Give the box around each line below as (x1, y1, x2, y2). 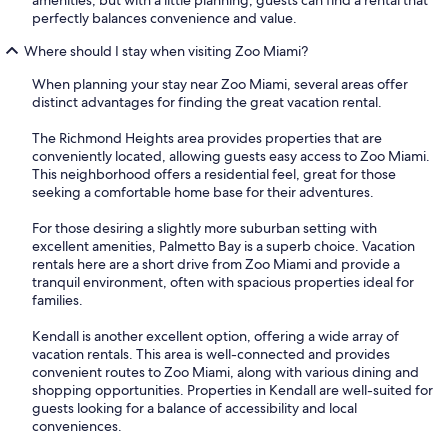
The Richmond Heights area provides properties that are (32, 128, 382, 147)
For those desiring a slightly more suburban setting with (32, 218, 377, 237)
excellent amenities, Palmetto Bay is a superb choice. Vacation (32, 236, 415, 255)
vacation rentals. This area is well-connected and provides (32, 344, 390, 363)
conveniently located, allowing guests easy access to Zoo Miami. (32, 146, 430, 165)
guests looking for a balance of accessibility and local (32, 398, 357, 417)
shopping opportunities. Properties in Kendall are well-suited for (32, 380, 433, 399)
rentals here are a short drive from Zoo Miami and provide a (32, 254, 400, 273)
